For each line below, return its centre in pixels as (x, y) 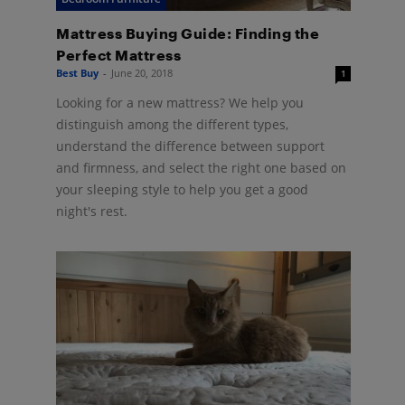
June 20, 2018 (142, 72)
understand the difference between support (190, 146)
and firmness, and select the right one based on (201, 167)
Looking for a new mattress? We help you (180, 102)
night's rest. (92, 211)
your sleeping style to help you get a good (182, 189)
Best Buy (77, 72)
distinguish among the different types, (172, 124)
